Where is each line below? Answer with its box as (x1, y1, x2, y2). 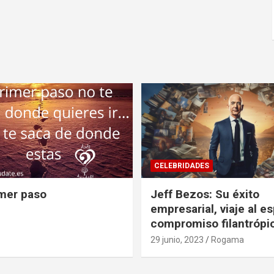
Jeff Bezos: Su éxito (150, 187, 259, 201)
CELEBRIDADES (154, 161, 209, 170)
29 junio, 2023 (150, 234, 204, 245)
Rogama (211, 234, 244, 245)
